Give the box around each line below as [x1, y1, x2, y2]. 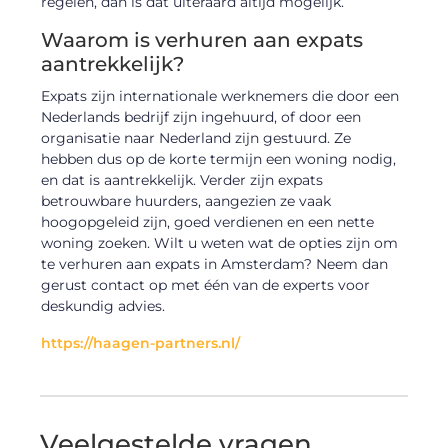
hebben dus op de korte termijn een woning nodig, [41, 150, 397, 169]
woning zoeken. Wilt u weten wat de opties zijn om [41, 234, 399, 253]
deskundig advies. [41, 297, 166, 316]
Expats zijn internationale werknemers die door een [41, 87, 400, 106]
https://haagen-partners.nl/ [41, 333, 241, 352]
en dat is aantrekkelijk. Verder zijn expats [41, 171, 324, 190]
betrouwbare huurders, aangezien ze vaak [41, 192, 332, 211]
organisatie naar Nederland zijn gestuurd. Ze [41, 129, 352, 148]
